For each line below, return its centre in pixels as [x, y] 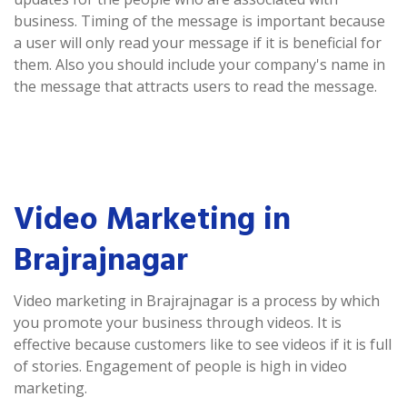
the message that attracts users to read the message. [195, 86]
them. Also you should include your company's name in [199, 64]
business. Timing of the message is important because [199, 20]
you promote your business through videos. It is [178, 322]
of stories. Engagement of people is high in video [180, 366]
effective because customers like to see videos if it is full [203, 344]
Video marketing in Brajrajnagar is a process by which [197, 300]
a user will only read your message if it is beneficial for [198, 42]
